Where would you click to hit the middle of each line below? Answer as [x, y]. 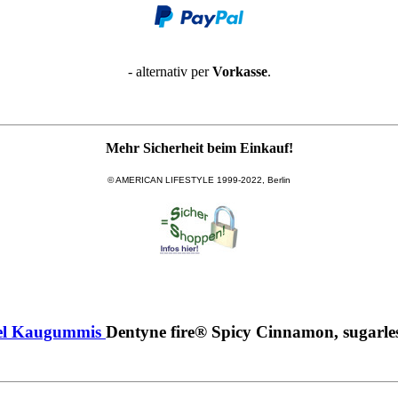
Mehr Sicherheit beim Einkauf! [199, 147]
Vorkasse [239, 71]
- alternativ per [170, 71]
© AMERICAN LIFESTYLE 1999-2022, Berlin [199, 179]
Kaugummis [56, 331]
